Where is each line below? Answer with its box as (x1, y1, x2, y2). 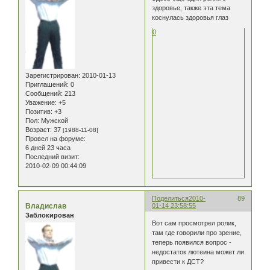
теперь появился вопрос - (152, 239, 232, 246)
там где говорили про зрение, (152, 229, 242, 237)
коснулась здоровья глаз (152, 14, 229, 22)
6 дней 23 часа (25, 143, 71, 151)
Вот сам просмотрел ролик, (152, 219, 237, 227)
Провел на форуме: (25, 134, 86, 142)
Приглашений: (25, 80, 69, 88)
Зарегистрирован (25, 71, 78, 79)
